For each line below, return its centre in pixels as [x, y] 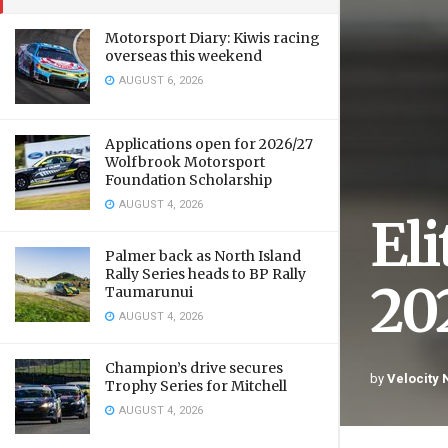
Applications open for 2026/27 [209, 144]
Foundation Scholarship [188, 180]
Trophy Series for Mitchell [196, 386]
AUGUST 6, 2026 [159, 80]
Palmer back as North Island [203, 256]
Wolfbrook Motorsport [185, 162]
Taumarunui [149, 292]
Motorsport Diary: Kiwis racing [212, 38]
